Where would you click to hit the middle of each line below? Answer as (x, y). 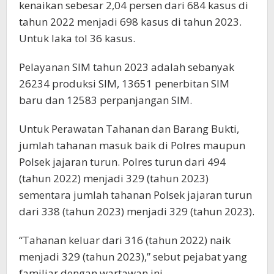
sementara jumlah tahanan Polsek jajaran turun (135, 195)
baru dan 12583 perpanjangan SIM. (106, 100)
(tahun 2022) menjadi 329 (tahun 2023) (114, 178)
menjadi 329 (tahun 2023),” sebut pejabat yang (133, 257)
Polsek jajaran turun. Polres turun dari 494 (122, 162)
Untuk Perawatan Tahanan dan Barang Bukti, (129, 129)
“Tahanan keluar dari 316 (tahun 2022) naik (125, 240)
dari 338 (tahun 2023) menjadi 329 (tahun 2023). (137, 211)
